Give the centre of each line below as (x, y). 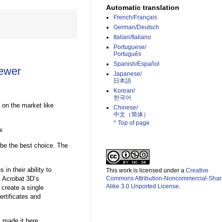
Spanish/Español (137, 64)
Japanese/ (128, 74)
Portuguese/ (130, 47)
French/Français (135, 18)
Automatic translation (143, 8)
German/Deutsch (136, 28)
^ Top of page (132, 123)
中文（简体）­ (131, 115)
